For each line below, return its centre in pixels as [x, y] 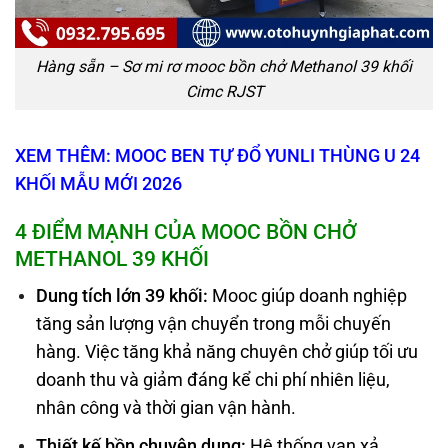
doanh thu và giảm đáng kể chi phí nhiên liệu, [212, 380]
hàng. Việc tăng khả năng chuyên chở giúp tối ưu [226, 352]
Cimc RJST [224, 91]
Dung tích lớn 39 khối [119, 296]
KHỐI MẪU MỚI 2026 [98, 183]
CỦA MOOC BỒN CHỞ [253, 232]
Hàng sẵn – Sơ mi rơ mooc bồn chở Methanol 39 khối [224, 66]
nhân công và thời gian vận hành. [165, 408]
